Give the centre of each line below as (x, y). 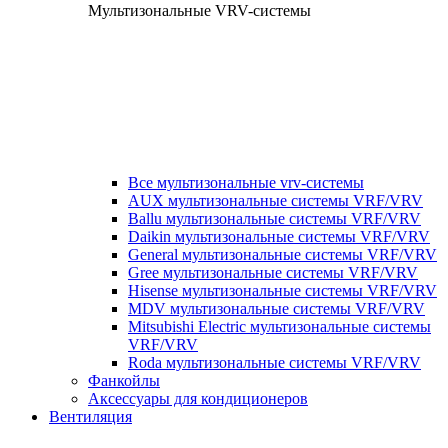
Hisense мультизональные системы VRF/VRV (282, 290)
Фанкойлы (124, 380)
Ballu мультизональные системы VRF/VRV (274, 218)
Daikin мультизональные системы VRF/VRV (279, 236)
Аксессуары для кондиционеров (198, 398)
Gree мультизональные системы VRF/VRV (273, 272)
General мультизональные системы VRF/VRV (282, 254)
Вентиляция (90, 416)
